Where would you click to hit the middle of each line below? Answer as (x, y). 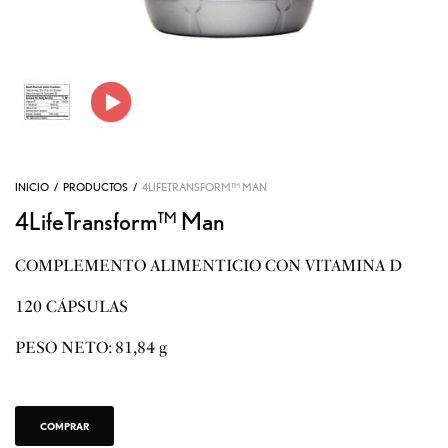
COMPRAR (64, 426)
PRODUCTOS (95, 187)
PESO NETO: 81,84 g (91, 347)
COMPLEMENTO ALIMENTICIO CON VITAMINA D (209, 265)
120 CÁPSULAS (72, 306)
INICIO (32, 187)
